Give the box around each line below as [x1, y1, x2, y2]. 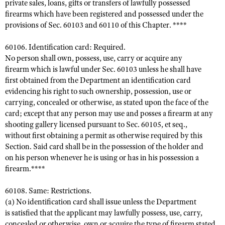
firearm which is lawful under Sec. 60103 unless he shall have [5, 64, 201, 74]
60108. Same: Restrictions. [5, 186, 91, 196]
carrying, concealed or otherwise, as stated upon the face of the [5, 97, 208, 107]
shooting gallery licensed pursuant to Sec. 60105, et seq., [5, 120, 187, 130]
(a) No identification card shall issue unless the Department [5, 197, 196, 207]
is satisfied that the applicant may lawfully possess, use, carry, [5, 208, 202, 218]
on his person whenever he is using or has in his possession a [5, 153, 199, 163]
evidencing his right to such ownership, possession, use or [5, 86, 191, 96]
